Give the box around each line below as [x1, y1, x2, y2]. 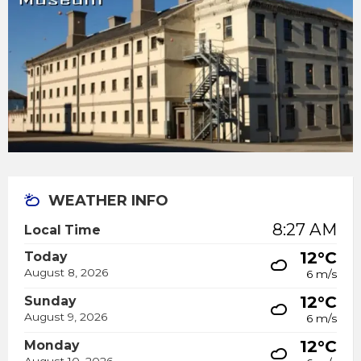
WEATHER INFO [48, 192, 168, 210]
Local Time [24, 222, 101, 239]
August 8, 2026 [24, 266, 108, 280]
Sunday [24, 293, 76, 309]
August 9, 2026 [24, 310, 107, 324]
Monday [24, 338, 79, 354]
